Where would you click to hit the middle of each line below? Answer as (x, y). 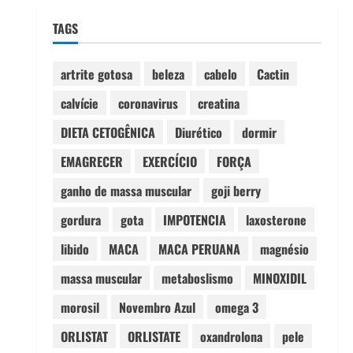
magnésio (284, 249)
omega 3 (236, 307)
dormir (259, 132)
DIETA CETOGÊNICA (108, 132)
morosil (80, 307)
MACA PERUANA (199, 249)
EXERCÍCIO (169, 161)
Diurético (198, 132)
